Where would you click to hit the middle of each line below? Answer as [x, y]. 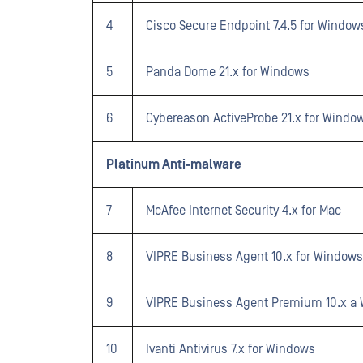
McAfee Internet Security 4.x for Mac [243, 211]
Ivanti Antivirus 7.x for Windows [231, 349]
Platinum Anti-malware [174, 164]
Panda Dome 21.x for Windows [228, 72]
